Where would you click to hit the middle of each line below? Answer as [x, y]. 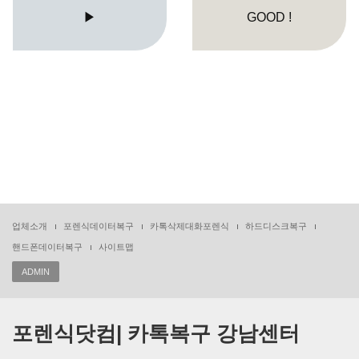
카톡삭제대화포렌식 [190, 226]
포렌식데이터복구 [99, 226]
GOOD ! [269, 17]
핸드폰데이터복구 [47, 247]
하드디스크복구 [276, 226]
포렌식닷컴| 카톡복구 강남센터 [156, 333]
